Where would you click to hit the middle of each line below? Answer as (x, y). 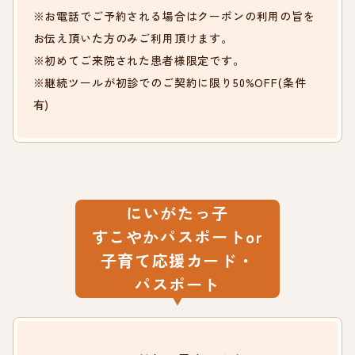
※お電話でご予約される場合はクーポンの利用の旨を (174, 16)
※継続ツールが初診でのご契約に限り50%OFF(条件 (170, 83)
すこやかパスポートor (177, 237)
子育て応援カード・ (177, 261)
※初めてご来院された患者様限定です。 (139, 61)
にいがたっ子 (177, 213)
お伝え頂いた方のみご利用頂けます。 (133, 38)
